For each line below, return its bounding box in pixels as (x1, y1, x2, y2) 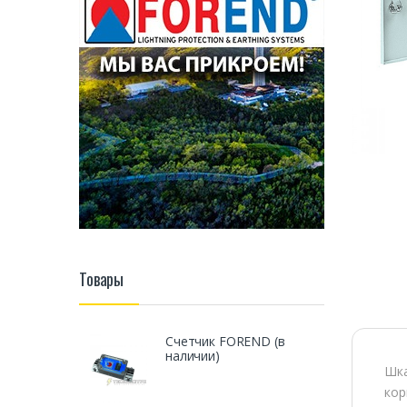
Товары (79, 267, 124, 292)
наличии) (165, 346, 220, 364)
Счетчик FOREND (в (165, 332, 285, 350)
